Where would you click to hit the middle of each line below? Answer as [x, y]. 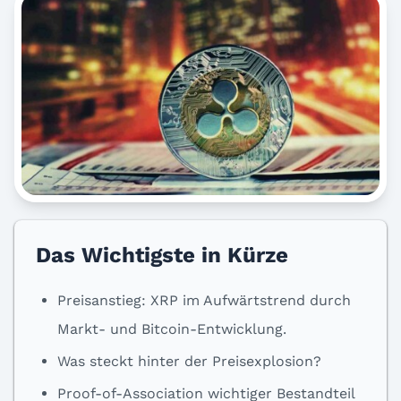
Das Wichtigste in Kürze [162, 255]
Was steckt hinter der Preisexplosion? [189, 361]
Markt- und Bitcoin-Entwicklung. [172, 329]
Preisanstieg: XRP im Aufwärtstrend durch [204, 300]
